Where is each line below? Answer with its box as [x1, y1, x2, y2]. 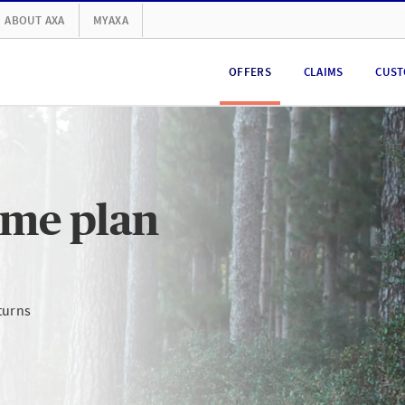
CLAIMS [303, 64, 344, 80]
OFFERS [229, 64, 271, 80]
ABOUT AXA [5, 12, 65, 28]
